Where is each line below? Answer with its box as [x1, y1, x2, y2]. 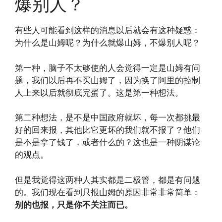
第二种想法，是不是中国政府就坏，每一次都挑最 [15, 112, 200, 123]
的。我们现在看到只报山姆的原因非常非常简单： [15, 187, 200, 197]
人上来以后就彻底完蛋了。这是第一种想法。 [15, 87, 183, 98]
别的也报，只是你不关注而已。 [15, 199, 133, 210]
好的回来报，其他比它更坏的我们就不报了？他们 [15, 125, 200, 135]
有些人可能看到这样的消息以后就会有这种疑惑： [15, 25, 200, 36]
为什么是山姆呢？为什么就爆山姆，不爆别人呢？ [15, 38, 200, 48]
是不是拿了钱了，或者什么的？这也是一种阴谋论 [15, 137, 200, 148]
